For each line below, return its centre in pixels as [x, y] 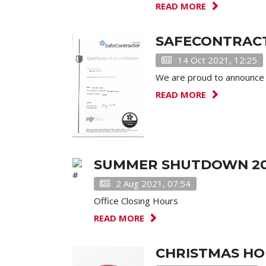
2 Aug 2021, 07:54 [153, 183]
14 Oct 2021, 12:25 [217, 60]
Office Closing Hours [136, 201]
